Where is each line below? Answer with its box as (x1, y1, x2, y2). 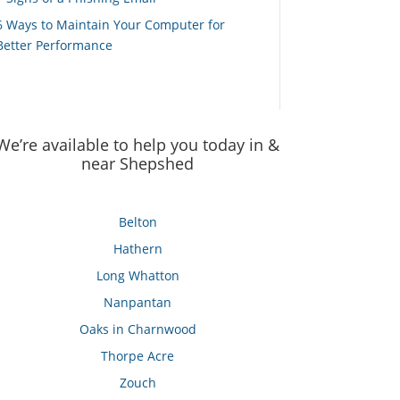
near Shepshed (81, 153, 195, 175)
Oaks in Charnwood (79, 320, 196, 337)
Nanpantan (104, 293, 172, 311)
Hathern (112, 239, 162, 257)
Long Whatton (96, 266, 179, 284)
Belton (118, 212, 157, 230)
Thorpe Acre (101, 346, 175, 364)
